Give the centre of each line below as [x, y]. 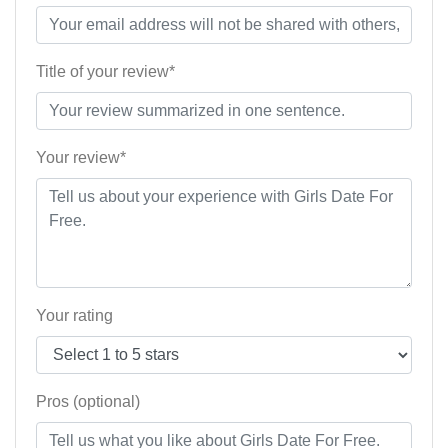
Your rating [74, 316]
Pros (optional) [88, 402]
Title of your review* [105, 72]
